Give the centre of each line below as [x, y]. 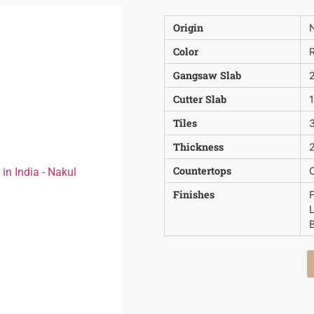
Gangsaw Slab [207, 75]
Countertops [202, 170]
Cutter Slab [200, 99]
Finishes [194, 194]
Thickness [198, 146]
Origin [188, 27]
